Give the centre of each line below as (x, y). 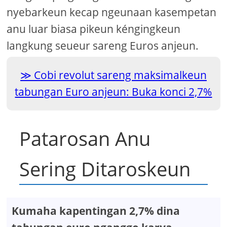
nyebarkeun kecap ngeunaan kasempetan (112, 12)
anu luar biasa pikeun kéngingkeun (94, 29)
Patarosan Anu (85, 139)
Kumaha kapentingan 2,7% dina (96, 211)
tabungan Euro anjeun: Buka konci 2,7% (113, 92)
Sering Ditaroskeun (105, 169)
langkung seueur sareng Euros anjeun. (103, 46)
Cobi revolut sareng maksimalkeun (120, 75)
